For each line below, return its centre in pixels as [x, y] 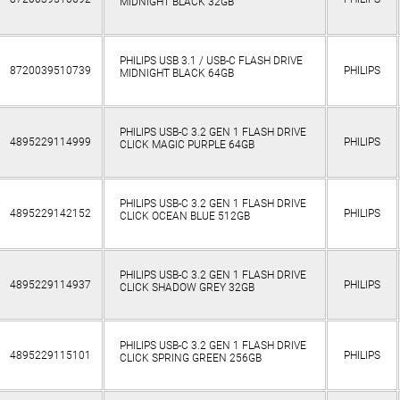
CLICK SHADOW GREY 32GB [187, 288]
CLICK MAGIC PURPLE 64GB [187, 145]
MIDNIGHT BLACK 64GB [176, 74]
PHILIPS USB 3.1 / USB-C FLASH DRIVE [211, 61]
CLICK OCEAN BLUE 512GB [184, 217]
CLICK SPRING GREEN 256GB [190, 358]
